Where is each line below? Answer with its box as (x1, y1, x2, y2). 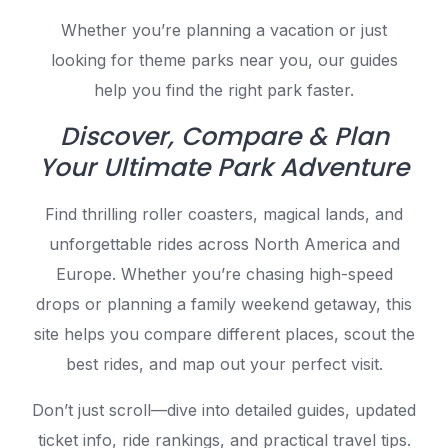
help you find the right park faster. (94, 79, 354, 100)
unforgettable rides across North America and (48, 233, 400, 254)
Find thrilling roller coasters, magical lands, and (45, 203, 403, 224)
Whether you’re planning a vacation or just (61, 19, 387, 40)
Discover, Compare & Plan (59, 118, 389, 154)
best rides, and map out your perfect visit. (65, 353, 383, 374)
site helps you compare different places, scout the (33, 323, 415, 344)
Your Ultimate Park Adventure (39, 149, 409, 185)
